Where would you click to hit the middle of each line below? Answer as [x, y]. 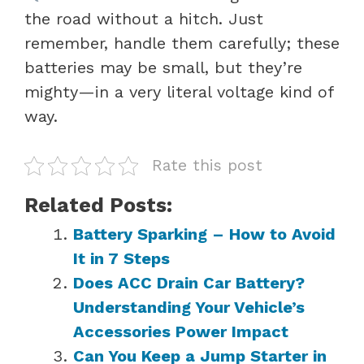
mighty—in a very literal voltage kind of [179, 91]
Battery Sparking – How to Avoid [204, 234]
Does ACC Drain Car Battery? [189, 282]
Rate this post [207, 165]
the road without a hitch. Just [144, 18]
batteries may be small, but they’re [163, 67]
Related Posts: [98, 205]
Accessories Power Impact [181, 331]
